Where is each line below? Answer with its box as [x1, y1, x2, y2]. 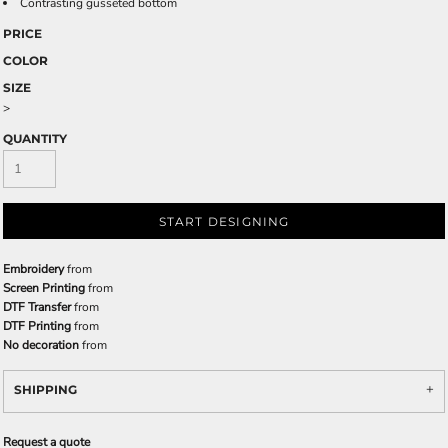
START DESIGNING [158, 214, 290, 230]
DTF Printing [3, 318, 71, 334]
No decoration [3, 337, 79, 353]
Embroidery [3, 261, 64, 277]
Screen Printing [3, 280, 85, 296]
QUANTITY [3, 131, 67, 146]
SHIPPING [14, 382, 77, 397]
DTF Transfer [3, 299, 71, 315]
